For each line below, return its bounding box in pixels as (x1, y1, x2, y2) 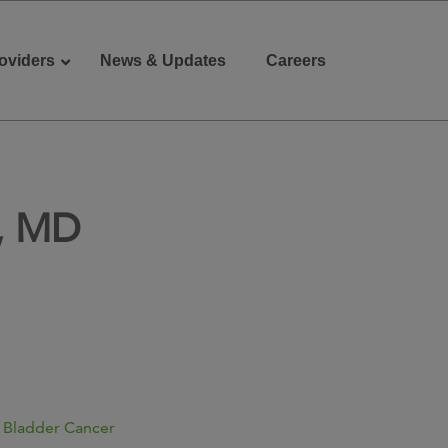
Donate (46, 148, 92, 166)
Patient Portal (225, 148, 309, 166)
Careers (266, 52, 326, 69)
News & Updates (100, 52, 226, 69)
